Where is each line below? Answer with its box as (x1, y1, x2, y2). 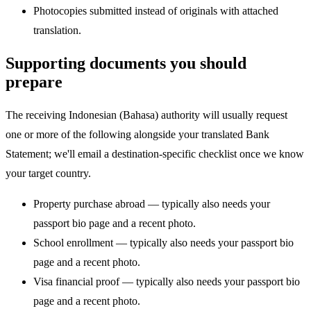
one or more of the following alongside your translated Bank (6, 128, 269, 141)
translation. (33, 24, 81, 37)
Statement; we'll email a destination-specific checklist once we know (6, 148, 304, 160)
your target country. (6, 167, 91, 180)
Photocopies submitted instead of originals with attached (33, 5, 278, 17)
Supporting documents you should (6, 54, 246, 73)
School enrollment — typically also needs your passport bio (33, 237, 294, 249)
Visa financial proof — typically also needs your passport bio (33, 276, 300, 288)
